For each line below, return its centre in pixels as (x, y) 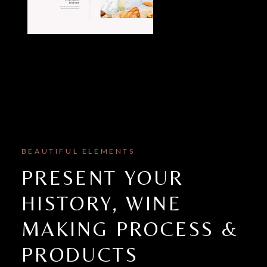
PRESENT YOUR (103, 178)
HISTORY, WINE (102, 204)
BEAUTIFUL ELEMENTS (78, 151)
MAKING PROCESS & (130, 229)
